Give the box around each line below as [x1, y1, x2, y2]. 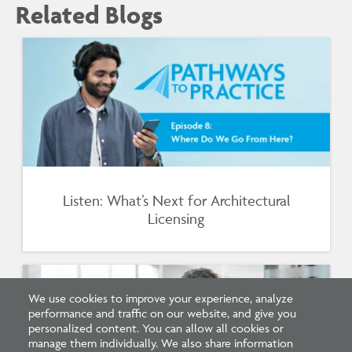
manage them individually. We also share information [28, 335, 293, 350]
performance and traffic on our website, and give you [28, 305, 296, 321]
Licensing [148, 209, 204, 229]
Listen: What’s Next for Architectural [62, 191, 290, 211]
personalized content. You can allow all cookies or [28, 320, 284, 335]
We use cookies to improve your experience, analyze [28, 290, 293, 306]
